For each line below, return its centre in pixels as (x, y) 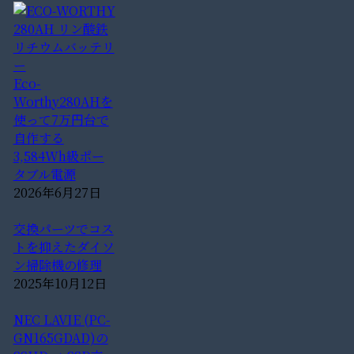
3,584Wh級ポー (58, 156)
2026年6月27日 (57, 193)
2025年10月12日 (60, 284)
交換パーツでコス (63, 229)
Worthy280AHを (63, 102)
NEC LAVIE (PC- (62, 320)
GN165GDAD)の (60, 338)
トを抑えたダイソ (64, 247)
